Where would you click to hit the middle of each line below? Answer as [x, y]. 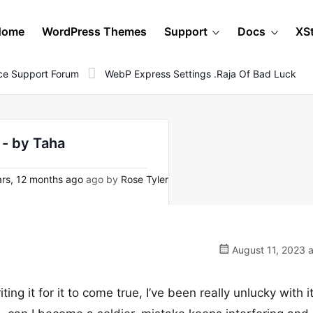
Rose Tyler [145, 179]
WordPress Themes [94, 31]
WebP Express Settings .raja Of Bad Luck [201, 73]
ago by [102, 179]
